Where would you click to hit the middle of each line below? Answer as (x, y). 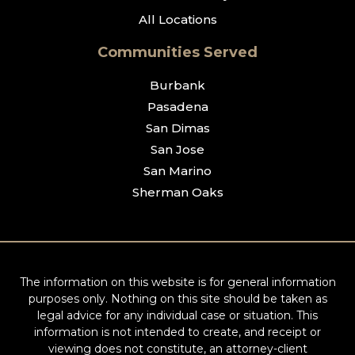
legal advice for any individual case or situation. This (177, 316)
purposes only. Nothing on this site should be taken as (177, 299)
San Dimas (177, 128)
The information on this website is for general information (177, 282)
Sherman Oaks (177, 193)
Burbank (177, 86)
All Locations (177, 20)
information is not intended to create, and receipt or (177, 332)
